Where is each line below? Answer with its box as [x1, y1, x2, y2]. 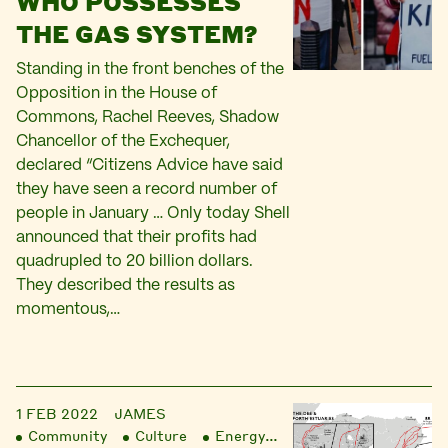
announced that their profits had [16, 230, 257, 245]
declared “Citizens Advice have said [16, 158, 283, 173]
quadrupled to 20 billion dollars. [16, 254, 253, 269]
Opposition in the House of [16, 86, 217, 101]
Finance [293, 426, 349, 444]
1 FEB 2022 [16, 404, 98, 422]
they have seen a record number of [16, 182, 277, 197]
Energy [215, 426, 265, 444]
